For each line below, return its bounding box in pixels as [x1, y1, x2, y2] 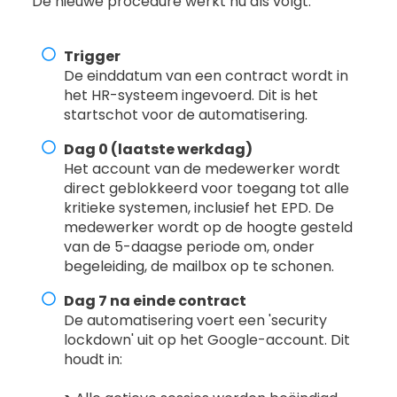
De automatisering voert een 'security [64, 310, 328, 331]
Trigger [64, 46, 121, 67]
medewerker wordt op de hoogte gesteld [64, 217, 354, 238]
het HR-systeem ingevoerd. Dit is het [64, 85, 319, 106]
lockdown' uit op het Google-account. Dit [64, 330, 351, 351]
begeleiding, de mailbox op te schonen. [64, 256, 335, 277]
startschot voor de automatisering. [64, 105, 308, 126]
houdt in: [64, 349, 123, 370]
